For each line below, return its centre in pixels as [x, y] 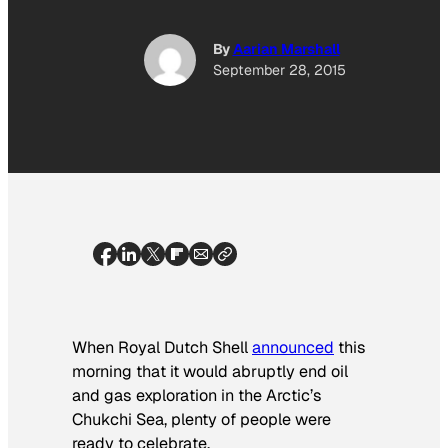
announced [293, 347]
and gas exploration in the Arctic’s [197, 395]
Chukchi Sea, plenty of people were [201, 419]
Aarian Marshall [286, 49]
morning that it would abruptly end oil [210, 371]
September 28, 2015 [279, 70]
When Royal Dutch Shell [162, 347]
